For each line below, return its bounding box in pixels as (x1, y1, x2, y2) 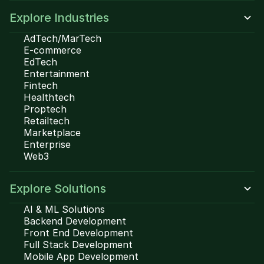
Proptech (24, 103, 67, 115)
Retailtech (24, 115, 70, 127)
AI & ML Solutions (24, 203, 105, 215)
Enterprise (24, 138, 71, 150)
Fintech (24, 80, 58, 91)
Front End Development (24, 227, 133, 239)
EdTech (24, 56, 57, 68)
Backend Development (24, 215, 126, 227)
